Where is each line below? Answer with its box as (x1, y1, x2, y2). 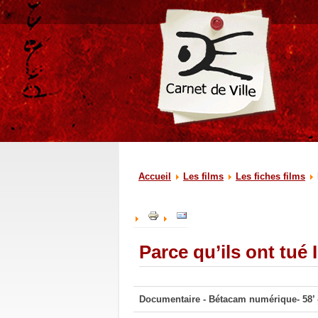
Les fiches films (236, 171, 305, 182)
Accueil (138, 171, 171, 182)
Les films (183, 171, 224, 182)
